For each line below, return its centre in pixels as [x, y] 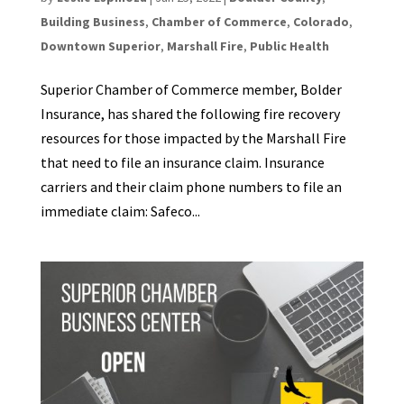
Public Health [289, 46]
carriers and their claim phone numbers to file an [191, 186]
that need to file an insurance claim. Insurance [182, 162]
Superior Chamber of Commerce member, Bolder [191, 89]
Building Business [92, 21]
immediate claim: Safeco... [120, 211]
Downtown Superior [100, 46]
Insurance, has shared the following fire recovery [190, 113]
